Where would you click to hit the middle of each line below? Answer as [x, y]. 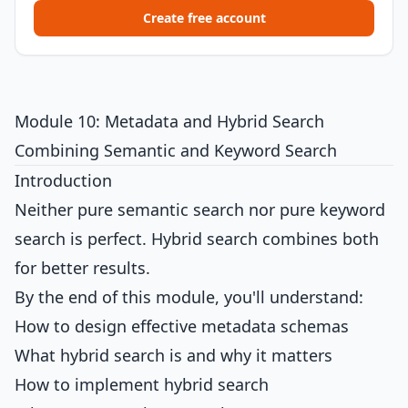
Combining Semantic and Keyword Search [176, 150]
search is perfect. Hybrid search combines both [197, 239]
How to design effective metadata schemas [182, 326]
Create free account [204, 18]
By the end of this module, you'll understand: [189, 297]
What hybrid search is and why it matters [173, 355]
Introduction [63, 180]
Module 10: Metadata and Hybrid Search [169, 121]
